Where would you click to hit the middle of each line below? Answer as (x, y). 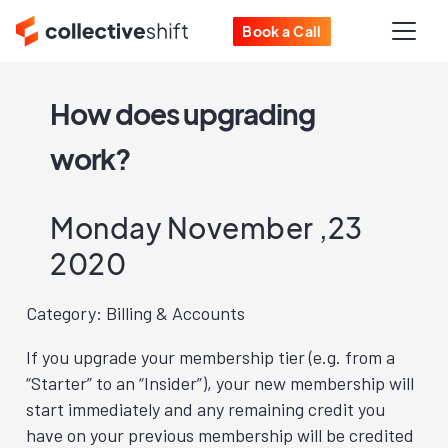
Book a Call (282, 30)
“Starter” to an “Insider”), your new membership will (220, 383)
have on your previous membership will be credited (220, 435)
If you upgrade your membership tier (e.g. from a (210, 357)
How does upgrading (182, 113)
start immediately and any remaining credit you (205, 409)
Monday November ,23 (206, 227)
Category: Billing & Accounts (135, 313)
